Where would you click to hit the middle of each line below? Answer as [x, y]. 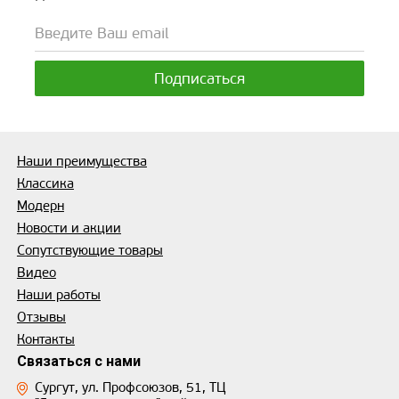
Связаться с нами [78, 361]
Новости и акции [69, 228]
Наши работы [58, 294]
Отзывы [41, 317]
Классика [45, 183]
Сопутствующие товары [90, 250]
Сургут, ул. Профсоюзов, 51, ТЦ [130, 387]
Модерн [40, 205]
